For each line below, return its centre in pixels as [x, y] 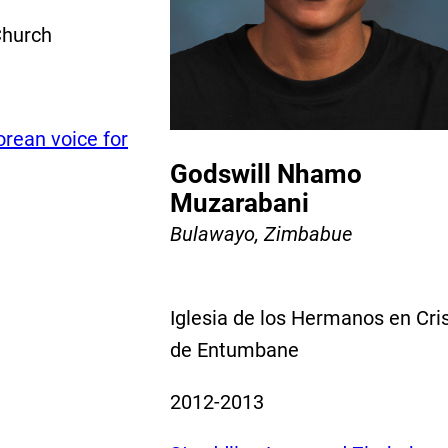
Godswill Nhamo [266, 173]
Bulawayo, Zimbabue [261, 233]
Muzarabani [239, 202]
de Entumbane [234, 349]
